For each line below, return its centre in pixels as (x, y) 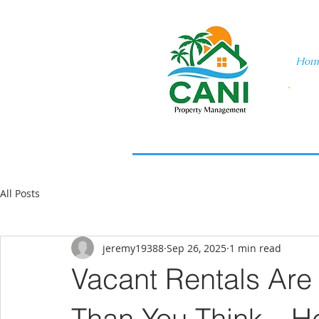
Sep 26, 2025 (197, 248)
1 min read (255, 248)
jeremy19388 (133, 248)
